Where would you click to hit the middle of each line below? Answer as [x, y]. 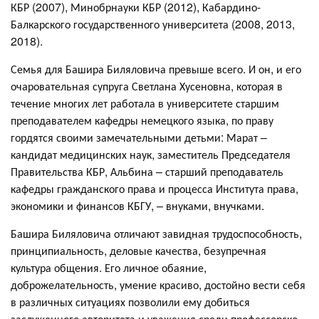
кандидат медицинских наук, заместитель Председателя [151, 154]
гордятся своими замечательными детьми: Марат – [139, 137]
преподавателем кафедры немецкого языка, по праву [142, 120]
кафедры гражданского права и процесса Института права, [155, 188]
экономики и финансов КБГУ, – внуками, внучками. [137, 205]
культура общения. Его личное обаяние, [109, 267]
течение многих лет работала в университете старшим [145, 103]
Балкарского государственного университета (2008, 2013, [153, 24]
